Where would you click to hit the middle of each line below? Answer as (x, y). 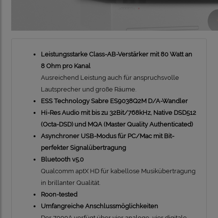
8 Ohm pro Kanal (66, 66)
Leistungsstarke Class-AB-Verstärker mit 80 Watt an (117, 54)
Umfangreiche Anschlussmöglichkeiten (100, 206)
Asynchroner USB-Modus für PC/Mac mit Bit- (108, 136)
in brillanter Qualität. (71, 183)
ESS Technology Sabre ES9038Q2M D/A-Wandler (114, 101)
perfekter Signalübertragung (83, 148)
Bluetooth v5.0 (62, 160)
